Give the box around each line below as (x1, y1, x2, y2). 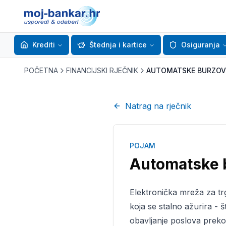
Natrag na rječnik (125, 101, 191, 111)
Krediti (32, 40, 55, 49)
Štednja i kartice (89, 40, 147, 49)
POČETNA (24, 66, 58, 75)
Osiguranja (181, 40, 220, 49)
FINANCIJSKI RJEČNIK (66, 66, 138, 75)
